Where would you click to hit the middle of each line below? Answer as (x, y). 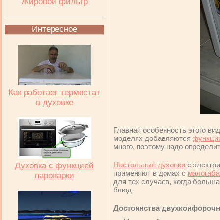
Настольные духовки (149, 165)
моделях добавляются (153, 138)
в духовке (54, 102)
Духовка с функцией (54, 166)
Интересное (54, 29)
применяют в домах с (151, 173)
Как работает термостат (54, 93)
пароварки (54, 176)
